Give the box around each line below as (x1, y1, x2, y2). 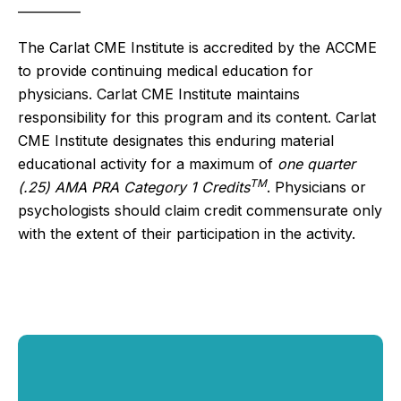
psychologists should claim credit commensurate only (18, 200, 382, 219)
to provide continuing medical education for (18, 61, 313, 80)
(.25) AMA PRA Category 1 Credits (18, 177, 250, 196)
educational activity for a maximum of (18, 154, 277, 173)
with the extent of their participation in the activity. (18, 224, 355, 243)
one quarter (277, 154, 355, 173)
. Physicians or (267, 177, 366, 196)
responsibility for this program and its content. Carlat (18, 107, 376, 126)
